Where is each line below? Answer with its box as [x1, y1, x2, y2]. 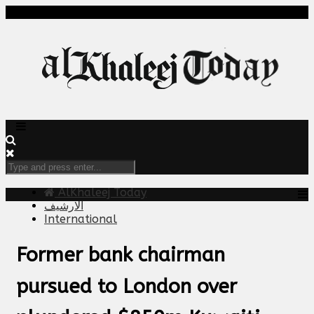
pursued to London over [16, 274, 237, 298]
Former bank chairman [16, 243, 225, 266]
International [44, 212, 117, 226]
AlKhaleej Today [55, 186, 146, 199]
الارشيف [44, 199, 83, 212]
